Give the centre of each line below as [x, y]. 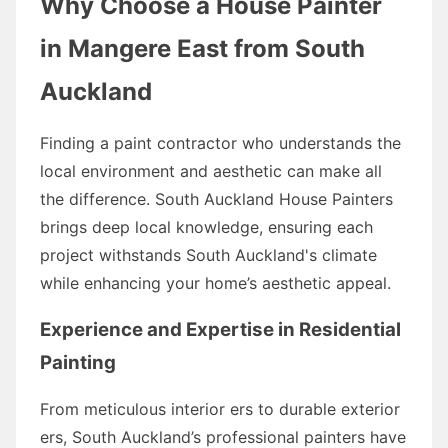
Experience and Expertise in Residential [220, 329]
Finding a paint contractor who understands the [220, 142]
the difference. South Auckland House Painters [216, 198]
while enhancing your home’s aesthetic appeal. [215, 282]
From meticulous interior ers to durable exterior [220, 408]
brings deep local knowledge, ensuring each [206, 226]
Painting [78, 362]
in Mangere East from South [202, 48]
